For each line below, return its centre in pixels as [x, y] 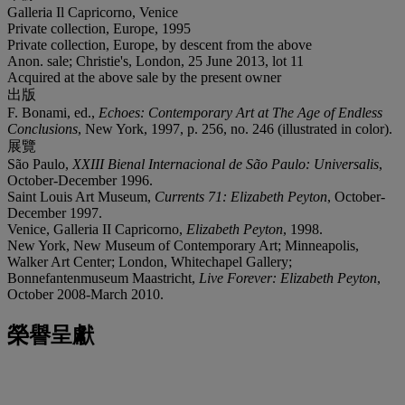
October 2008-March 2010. [85, 294]
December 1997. [55, 212]
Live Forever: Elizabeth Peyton [288, 278]
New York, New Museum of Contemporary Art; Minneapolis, [183, 245]
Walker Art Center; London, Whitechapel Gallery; [150, 261]
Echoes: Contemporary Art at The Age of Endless [240, 112]
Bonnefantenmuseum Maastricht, [103, 278]
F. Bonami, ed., [53, 112]
